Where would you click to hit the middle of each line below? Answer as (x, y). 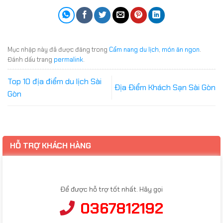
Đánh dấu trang (31, 60)
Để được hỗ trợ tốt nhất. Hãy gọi (111, 189)
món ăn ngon (181, 50)
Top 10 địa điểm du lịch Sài (55, 81)
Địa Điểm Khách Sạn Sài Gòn (165, 88)
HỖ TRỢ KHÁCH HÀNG (51, 146)
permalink (68, 60)
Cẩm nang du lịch (134, 50)
